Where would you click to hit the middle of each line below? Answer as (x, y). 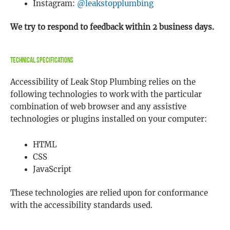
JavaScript (52, 169)
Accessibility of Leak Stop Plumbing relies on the (103, 82)
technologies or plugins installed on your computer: (109, 119)
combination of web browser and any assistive (98, 107)
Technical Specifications (42, 61)
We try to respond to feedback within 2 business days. (112, 27)
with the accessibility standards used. (81, 205)
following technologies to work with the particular (106, 95)
